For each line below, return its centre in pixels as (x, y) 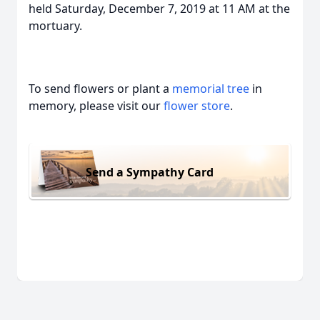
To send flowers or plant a (100, 89)
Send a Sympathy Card (150, 172)
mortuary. (57, 26)
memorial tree (211, 89)
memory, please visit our (96, 106)
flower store (197, 106)
